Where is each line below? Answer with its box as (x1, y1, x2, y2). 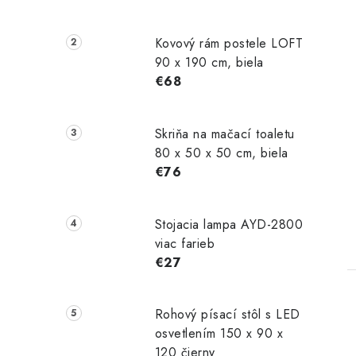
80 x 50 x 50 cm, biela (154, 143, 288, 162)
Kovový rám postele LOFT (154, 33, 304, 52)
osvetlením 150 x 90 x (154, 324, 284, 343)
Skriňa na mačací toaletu (154, 124, 295, 143)
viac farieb (154, 234, 215, 253)
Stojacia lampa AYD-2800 (154, 215, 304, 234)
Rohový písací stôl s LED (154, 305, 300, 324)
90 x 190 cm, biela (154, 52, 264, 72)
